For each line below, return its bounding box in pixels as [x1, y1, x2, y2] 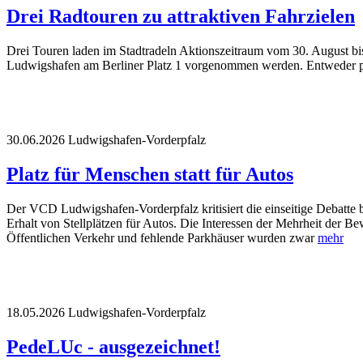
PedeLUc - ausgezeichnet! [6, 335, 220, 357]
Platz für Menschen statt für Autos [6, 163, 293, 185]
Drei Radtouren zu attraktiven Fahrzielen [6, 6, 355, 28]
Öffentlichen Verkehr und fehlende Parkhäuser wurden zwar [6, 230, 318, 245]
